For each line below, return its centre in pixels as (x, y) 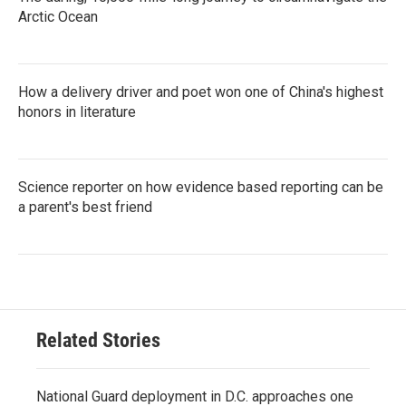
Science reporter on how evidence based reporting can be (201, 187)
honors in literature (77, 111)
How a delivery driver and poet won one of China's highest (201, 92)
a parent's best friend (85, 207)
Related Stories (98, 340)
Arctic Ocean (58, 16)
